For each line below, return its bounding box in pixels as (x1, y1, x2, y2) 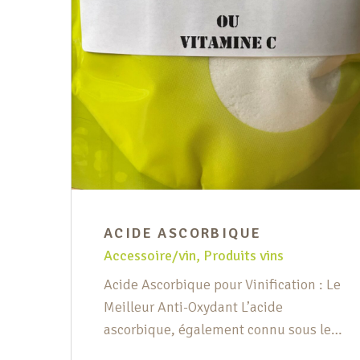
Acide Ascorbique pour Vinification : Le (104, 276, 341, 294)
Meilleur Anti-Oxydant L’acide (104, 298, 283, 317)
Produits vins (203, 247, 284, 265)
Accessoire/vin (104, 247, 196, 265)
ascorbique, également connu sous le (104, 321, 331, 339)
